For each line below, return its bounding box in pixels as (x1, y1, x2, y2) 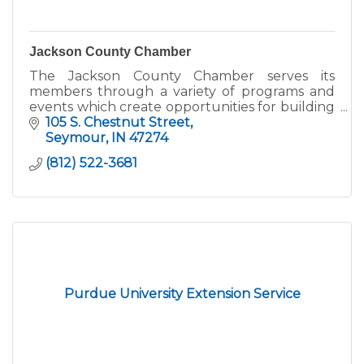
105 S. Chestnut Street (45, 115, 190, 131)
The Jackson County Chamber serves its (29, 67, 335, 84)
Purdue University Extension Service (63, 286, 301, 302)
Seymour (45, 130, 106, 146)
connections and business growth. (29, 114, 250, 130)
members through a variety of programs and (29, 83, 335, 99)
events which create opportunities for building (29, 98, 335, 115)
